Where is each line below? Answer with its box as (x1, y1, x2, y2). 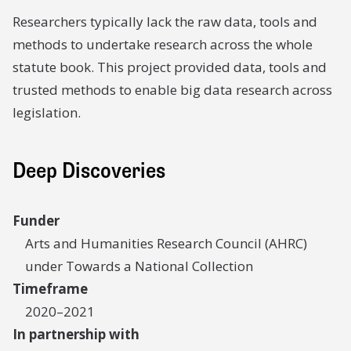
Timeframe (13, 280, 88, 298)
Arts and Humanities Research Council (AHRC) (25, 234, 307, 252)
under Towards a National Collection (25, 257, 253, 275)
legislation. (13, 103, 81, 121)
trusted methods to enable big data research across (13, 81, 332, 99)
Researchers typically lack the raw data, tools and (13, 13, 317, 31)
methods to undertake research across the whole (13, 35, 313, 53)
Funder (13, 212, 60, 230)
